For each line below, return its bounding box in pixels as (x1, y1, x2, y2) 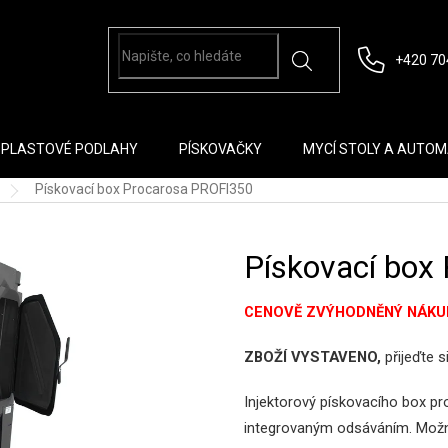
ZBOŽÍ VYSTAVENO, (244, 348, 385, 367)
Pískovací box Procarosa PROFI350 (35, 181, 253, 197)
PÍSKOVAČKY (179, 141, 262, 157)
